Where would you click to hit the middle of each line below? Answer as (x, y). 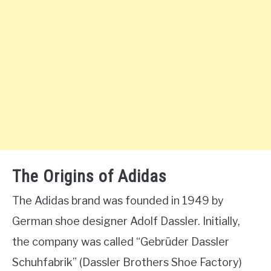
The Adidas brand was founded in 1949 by (118, 201)
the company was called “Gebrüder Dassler (121, 242)
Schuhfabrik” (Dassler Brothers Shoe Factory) (127, 263)
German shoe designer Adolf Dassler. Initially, (126, 221)
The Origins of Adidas (90, 177)
